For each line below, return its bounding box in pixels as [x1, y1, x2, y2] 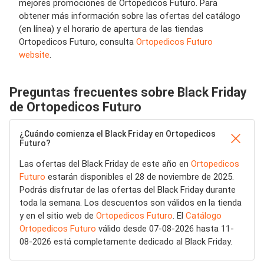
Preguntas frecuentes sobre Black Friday [9, 85, 247, 100]
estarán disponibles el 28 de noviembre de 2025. [45, 171, 234, 182]
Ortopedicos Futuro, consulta [19, 37, 136, 47]
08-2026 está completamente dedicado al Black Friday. [19, 236, 232, 247]
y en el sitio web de [19, 210, 96, 221]
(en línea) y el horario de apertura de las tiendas [19, 24, 203, 34]
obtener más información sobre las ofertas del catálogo [19, 11, 240, 21]
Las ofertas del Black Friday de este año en [19, 159, 191, 169]
